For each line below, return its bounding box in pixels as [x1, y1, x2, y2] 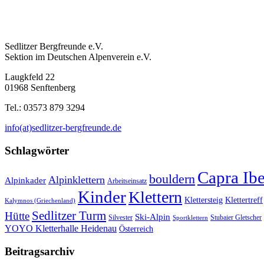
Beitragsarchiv [5, 245, 75, 258]
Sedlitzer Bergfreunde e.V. [5, 41, 103, 51]
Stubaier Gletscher [210, 213, 262, 222]
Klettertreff [225, 196, 263, 205]
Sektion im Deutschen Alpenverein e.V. [5, 51, 151, 62]
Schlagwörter [5, 144, 69, 157]
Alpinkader [5, 175, 46, 186]
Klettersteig [184, 196, 223, 205]
